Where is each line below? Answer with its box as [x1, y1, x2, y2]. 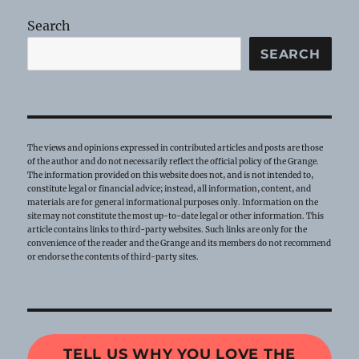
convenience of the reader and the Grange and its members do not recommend [27, 238, 332, 249]
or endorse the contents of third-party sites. [27, 252, 200, 263]
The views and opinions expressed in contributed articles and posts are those [27, 143, 324, 154]
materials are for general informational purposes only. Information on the [27, 197, 319, 208]
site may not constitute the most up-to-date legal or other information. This [27, 211, 325, 222]
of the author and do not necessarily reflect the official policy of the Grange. [27, 156, 320, 167]
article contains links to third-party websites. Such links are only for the [27, 224, 308, 236]
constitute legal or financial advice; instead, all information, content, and [27, 184, 312, 195]
